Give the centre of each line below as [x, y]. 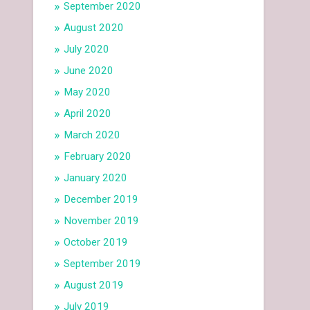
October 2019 [96, 243]
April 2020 [88, 114]
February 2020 [98, 157]
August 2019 [94, 285]
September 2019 [103, 264]
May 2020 [88, 92]
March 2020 [92, 135]
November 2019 [102, 221]
